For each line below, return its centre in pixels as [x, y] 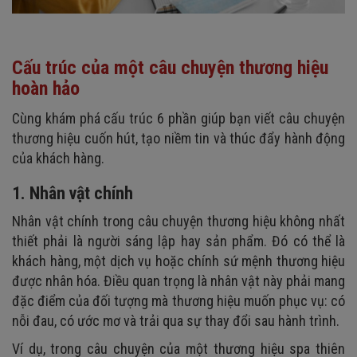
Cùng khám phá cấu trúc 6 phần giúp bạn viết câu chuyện [178, 118]
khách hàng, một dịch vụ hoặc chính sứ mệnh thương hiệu [178, 261]
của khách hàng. [60, 158]
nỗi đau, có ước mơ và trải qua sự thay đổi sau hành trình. [176, 320]
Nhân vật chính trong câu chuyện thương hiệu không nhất [178, 221]
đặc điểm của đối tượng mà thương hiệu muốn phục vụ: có [178, 300]
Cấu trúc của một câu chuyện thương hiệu [170, 67]
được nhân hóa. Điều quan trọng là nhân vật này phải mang [178, 280]
